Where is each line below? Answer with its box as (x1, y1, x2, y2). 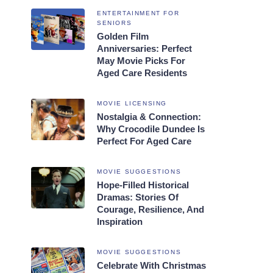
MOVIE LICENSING (97, 99, 167, 107)
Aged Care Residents (97, 67, 187, 78)
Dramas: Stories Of (97, 191, 179, 202)
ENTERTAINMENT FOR (97, 9, 180, 16)
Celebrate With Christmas (97, 260, 206, 271)
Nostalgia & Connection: (97, 111, 201, 122)
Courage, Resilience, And (97, 204, 204, 214)
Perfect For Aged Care (97, 135, 191, 146)
